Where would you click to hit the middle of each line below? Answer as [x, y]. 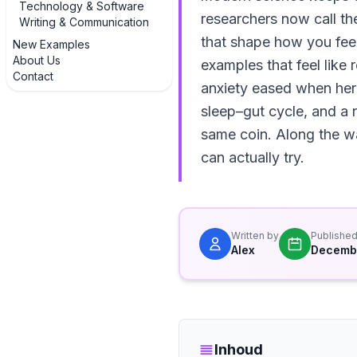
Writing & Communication [84, 22]
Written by [255, 235]
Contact [33, 76]
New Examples [51, 44]
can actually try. [253, 157]
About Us [37, 60]
